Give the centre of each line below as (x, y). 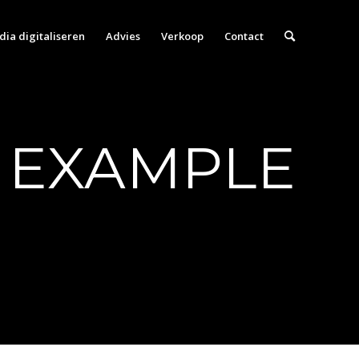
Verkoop (182, 36)
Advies (123, 36)
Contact (244, 36)
